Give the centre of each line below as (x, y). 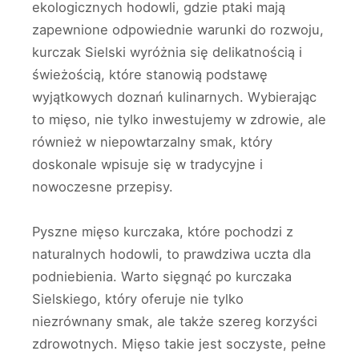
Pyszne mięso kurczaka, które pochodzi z (163, 231)
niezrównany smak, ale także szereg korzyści (175, 321)
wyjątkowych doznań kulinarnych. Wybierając (174, 97)
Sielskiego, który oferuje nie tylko (138, 298)
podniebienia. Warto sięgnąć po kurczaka (162, 276)
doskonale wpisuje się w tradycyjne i (147, 164)
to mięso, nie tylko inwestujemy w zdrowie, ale (179, 119)
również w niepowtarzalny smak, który (152, 141)
